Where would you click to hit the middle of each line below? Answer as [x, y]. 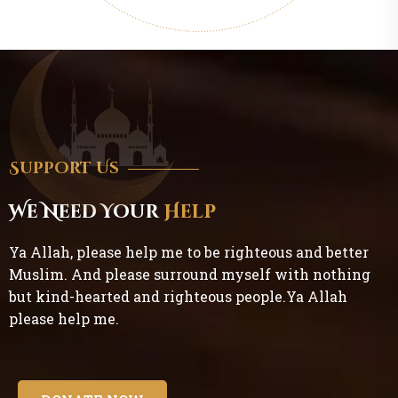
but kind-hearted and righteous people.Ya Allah [178, 297]
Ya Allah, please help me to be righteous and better [189, 252]
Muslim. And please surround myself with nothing [190, 275]
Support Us [64, 169]
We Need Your [86, 213]
